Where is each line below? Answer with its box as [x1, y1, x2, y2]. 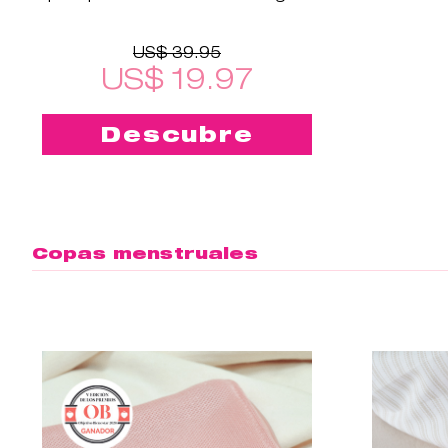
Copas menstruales [32, 243, 258, 263]
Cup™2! [144, 3, 210, 23]
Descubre [101, 122, 254, 147]
